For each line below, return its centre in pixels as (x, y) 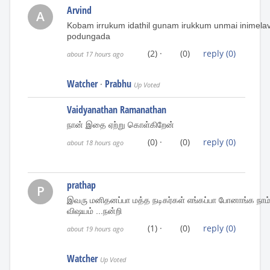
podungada (89, 36)
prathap (81, 185)
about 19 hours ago (95, 228)
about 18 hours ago (95, 142)
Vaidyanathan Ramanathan (117, 109)
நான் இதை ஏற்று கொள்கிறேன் (121, 124)
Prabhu (118, 83)
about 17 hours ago (95, 54)
